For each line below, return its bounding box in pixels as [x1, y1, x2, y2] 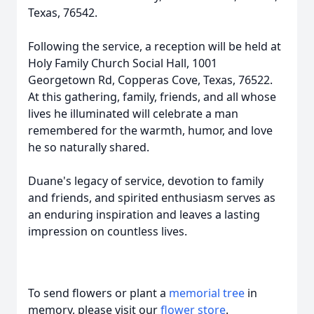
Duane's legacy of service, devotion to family [28, 173, 264, 189]
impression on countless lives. [28, 224, 187, 239]
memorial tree [169, 285, 245, 301]
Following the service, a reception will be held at [28, 39, 281, 54]
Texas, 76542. [28, 5, 97, 20]
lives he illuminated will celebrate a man [28, 106, 238, 121]
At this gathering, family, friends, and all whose [28, 89, 276, 104]
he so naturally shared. [28, 139, 149, 155]
